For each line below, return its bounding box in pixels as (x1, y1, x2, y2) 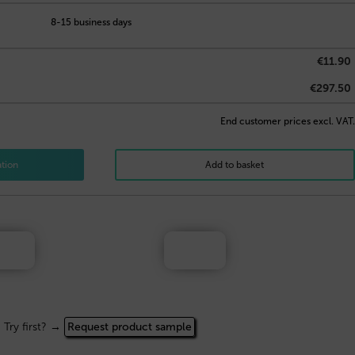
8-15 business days (48, 17, 132, 29)
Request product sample (67, 320, 192, 334)
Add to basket (205, 159, 265, 171)
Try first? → (3, 320, 64, 334)
